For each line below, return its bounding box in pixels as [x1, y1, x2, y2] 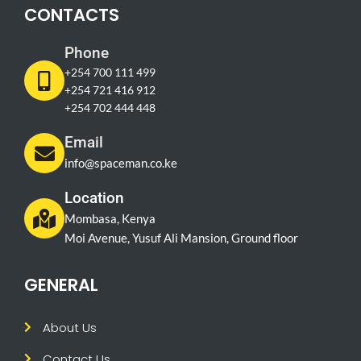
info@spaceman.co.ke [64, 156, 177, 171]
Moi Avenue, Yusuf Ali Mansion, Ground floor [64, 230, 298, 246]
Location [64, 189, 124, 208]
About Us [42, 318, 97, 336]
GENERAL [24, 273, 98, 297]
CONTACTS [24, 3, 119, 27]
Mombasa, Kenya [64, 211, 156, 226]
